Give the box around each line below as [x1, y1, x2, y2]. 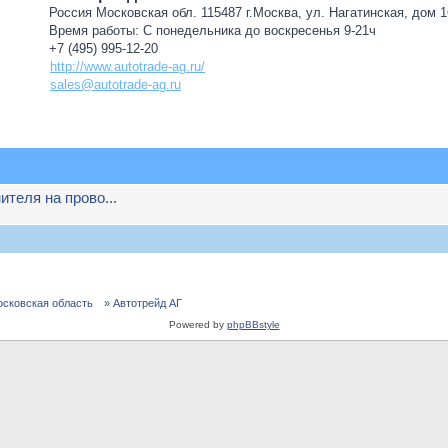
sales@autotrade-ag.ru [50, 77, 181, 92]
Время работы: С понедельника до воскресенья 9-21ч [49, 23, 376, 38]
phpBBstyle [226, 319, 280, 330]
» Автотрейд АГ [104, 297, 182, 309]
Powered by [168, 319, 227, 330]
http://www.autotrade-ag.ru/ [50, 59, 205, 74]
